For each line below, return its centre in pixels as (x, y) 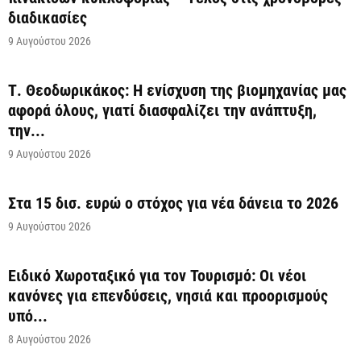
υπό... (28, 316)
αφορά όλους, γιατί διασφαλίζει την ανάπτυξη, (162, 111)
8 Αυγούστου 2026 (50, 340)
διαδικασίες (48, 18)
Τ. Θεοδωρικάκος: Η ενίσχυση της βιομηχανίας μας (177, 91)
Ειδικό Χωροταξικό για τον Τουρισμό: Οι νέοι (157, 276)
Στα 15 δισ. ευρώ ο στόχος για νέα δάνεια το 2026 (173, 203)
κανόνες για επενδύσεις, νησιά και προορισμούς (168, 296)
